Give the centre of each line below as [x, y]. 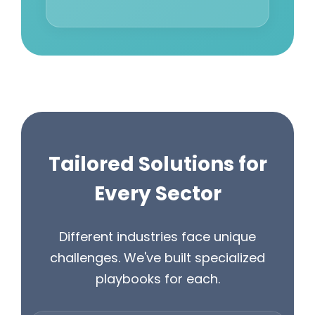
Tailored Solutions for [157, 165]
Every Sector [157, 194]
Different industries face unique [157, 237]
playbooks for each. [157, 279]
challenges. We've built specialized [157, 258]
